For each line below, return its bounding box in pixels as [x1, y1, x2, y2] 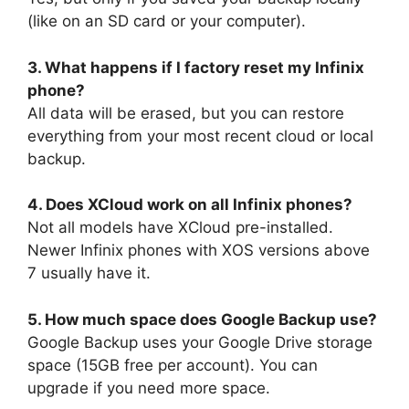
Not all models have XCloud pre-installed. [27, 218, 333, 237]
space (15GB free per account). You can [27, 355, 318, 374]
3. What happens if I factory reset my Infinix [27, 58, 364, 77]
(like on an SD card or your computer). [27, 12, 306, 31]
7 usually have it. [27, 264, 151, 283]
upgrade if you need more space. [27, 378, 270, 397]
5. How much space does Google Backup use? [27, 309, 377, 329]
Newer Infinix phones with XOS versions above [27, 241, 370, 260]
